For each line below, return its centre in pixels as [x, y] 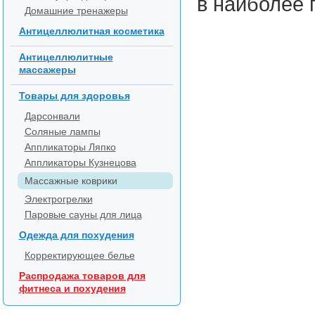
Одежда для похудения [76, 235]
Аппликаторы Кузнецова [80, 162]
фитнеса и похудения [72, 288]
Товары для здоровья [74, 96]
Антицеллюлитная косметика [91, 31]
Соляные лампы [62, 131]
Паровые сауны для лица [83, 214]
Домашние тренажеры [76, 11]
